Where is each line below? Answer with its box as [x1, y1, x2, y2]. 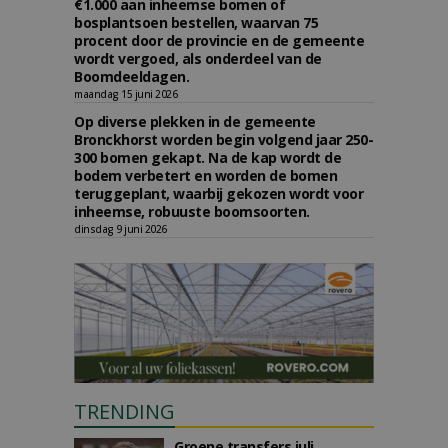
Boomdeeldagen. [74, 67, 189, 86]
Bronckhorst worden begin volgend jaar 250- [74, 130, 373, 149]
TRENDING [74, 398, 175, 425]
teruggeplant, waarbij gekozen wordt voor [74, 184, 363, 203]
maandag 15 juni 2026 [74, 87, 177, 101]
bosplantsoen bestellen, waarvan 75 [74, 13, 318, 32]
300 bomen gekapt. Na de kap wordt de [74, 148, 341, 167]
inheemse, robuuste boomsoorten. [74, 202, 310, 221]
